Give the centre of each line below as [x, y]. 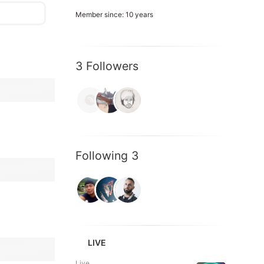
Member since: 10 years [114, 14]
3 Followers [107, 66]
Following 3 [107, 156]
